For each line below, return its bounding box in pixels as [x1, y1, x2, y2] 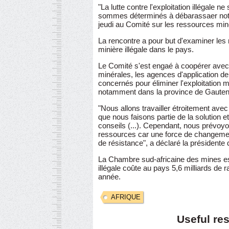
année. [98, 172, 121, 181]
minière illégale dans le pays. [98, 45, 194, 54]
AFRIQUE [111, 193, 141, 201]
